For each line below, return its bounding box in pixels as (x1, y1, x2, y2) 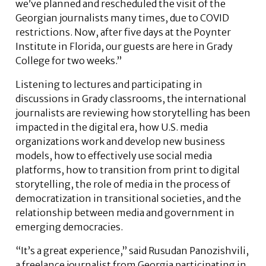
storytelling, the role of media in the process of (15, 178, 230, 191)
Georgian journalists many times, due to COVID (15, 12, 229, 24)
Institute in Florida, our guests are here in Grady (15, 40, 233, 53)
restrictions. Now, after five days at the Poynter (15, 26, 231, 39)
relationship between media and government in (15, 207, 235, 219)
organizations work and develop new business (15, 135, 225, 148)
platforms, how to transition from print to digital (15, 164, 240, 176)
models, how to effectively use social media (15, 150, 212, 162)
